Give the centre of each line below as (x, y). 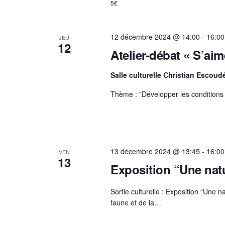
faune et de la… (136, 202)
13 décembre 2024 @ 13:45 (155, 151)
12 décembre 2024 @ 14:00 (155, 37)
